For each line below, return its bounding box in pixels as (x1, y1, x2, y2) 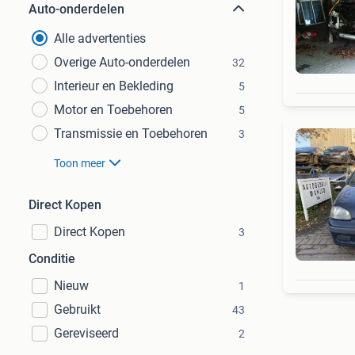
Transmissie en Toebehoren (54, 126, 208, 141)
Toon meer (54, 157, 105, 170)
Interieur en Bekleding (54, 78, 174, 94)
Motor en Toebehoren (54, 102, 173, 117)
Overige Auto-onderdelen (54, 55, 190, 70)
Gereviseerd (54, 326, 119, 341)
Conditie (29, 251, 75, 266)
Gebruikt (54, 302, 101, 317)
